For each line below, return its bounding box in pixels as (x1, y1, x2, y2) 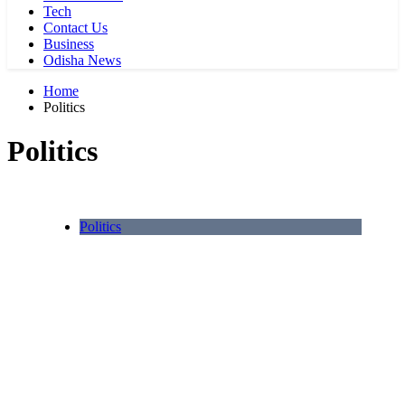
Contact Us (43, 20, 108, 35)
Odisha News (43, 52, 121, 68)
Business (43, 36, 94, 52)
